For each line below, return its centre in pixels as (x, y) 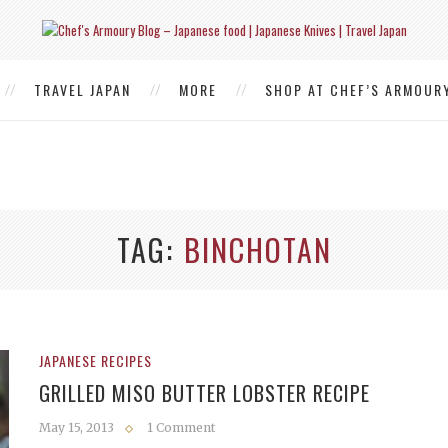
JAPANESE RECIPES (95, 360)
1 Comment (181, 427)
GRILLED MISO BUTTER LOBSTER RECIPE (204, 393)
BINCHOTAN (257, 249)
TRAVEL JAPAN (82, 89)
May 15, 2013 (76, 427)
